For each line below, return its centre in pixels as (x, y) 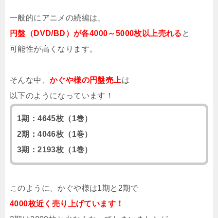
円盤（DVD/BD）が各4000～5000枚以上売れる (96, 33)
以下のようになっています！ (62, 95)
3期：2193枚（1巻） (55, 149)
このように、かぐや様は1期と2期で (74, 188)
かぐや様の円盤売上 (86, 80)
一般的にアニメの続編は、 (58, 18)
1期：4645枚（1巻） (55, 118)
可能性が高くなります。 (54, 49)
